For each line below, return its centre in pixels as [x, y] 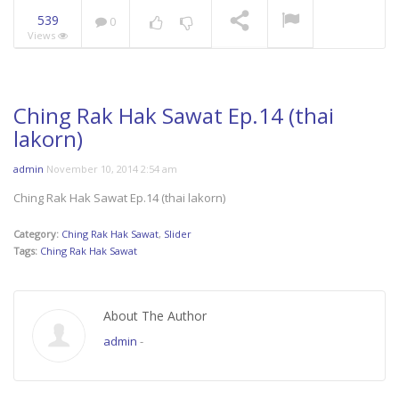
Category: [37, 234]
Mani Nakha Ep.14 [264, 75]
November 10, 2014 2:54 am [112, 169]
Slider [178, 234]
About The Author [155, 316]
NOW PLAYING [101, 76]
